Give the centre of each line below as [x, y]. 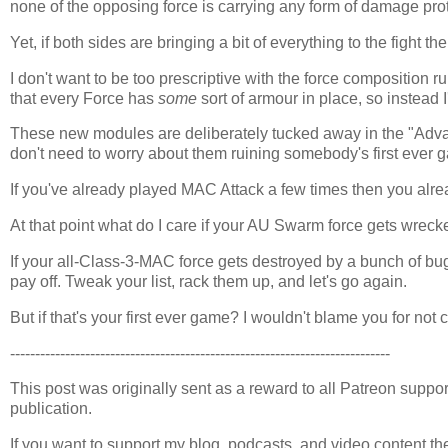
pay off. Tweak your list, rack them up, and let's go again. [208, 281]
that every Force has [84, 98]
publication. [51, 409]
